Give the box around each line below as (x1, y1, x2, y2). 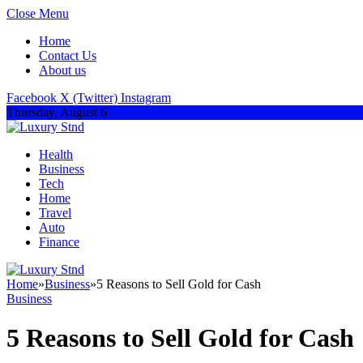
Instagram (121, 91, 171, 105)
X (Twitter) (60, 91, 117, 105)
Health (39, 147, 73, 161)
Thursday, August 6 (6, 105, 107, 119)
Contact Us (39, 49, 96, 62)
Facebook (6, 91, 57, 105)
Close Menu (6, 6, 69, 20)
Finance (39, 235, 79, 249)
